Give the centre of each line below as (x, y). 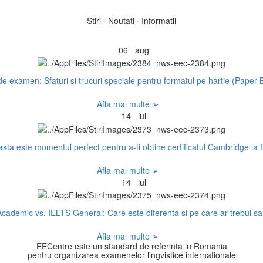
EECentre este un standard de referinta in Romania (131, 246)
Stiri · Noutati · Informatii (131, 20)
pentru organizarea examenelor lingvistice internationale (131, 254)
